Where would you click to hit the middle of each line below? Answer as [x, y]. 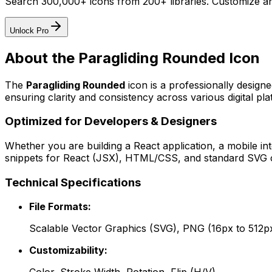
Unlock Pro [29, 30]
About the [42, 58]
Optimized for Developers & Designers [111, 121]
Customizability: [68, 250]
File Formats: [60, 207]
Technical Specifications [73, 182]
